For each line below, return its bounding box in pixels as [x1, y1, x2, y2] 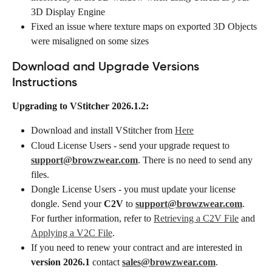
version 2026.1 [31, 256, 90, 267]
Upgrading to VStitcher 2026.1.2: [12, 100, 149, 111]
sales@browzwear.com [122, 256, 216, 267]
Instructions [12, 74, 77, 89]
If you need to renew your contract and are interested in [31, 242, 245, 253]
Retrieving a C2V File [154, 212, 239, 223]
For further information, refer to [31, 212, 154, 223]
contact [90, 256, 122, 267]
